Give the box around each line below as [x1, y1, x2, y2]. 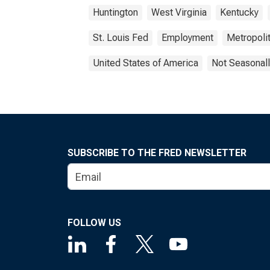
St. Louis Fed [93, 32, 148, 43]
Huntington [93, 7, 138, 18]
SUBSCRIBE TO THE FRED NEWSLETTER [67, 147, 246, 159]
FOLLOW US [67, 217, 121, 228]
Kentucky [220, 7, 259, 18]
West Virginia [151, 7, 207, 18]
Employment [162, 32, 213, 43]
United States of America [93, 57, 198, 69]
